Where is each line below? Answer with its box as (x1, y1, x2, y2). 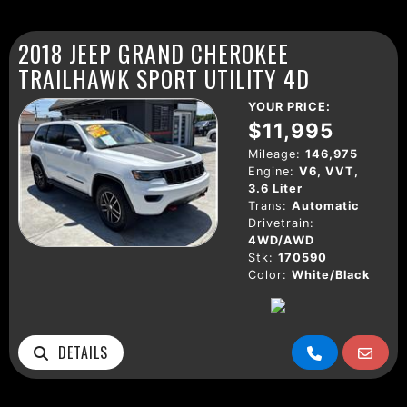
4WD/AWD (248, 233, 314, 247)
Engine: (248, 164, 294, 178)
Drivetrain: (248, 215, 314, 230)
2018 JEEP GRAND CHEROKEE (18, 35, 289, 70)
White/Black (292, 267, 370, 282)
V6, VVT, (299, 164, 359, 178)
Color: (248, 267, 287, 282)
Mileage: (248, 146, 301, 161)
